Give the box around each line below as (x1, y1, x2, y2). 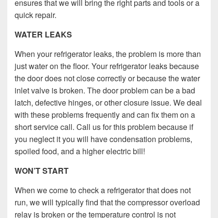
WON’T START (15, 164, 69, 176)
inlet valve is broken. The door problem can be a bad (15, 84, 195, 96)
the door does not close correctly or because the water (15, 72, 200, 84)
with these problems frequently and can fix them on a (15, 109, 195, 120)
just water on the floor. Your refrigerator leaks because (15, 60, 199, 72)
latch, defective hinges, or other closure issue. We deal (15, 96, 202, 108)
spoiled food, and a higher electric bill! (15, 145, 145, 157)
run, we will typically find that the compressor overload (15, 196, 200, 208)
